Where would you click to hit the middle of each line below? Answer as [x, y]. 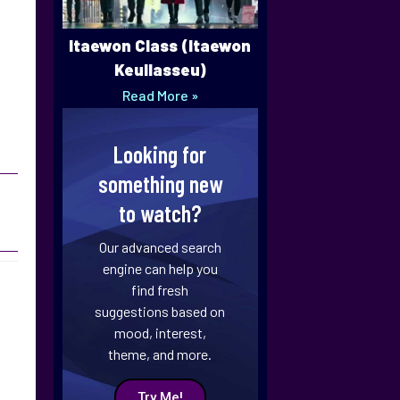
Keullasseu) [160, 70]
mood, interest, [160, 333]
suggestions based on [160, 312]
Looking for [160, 154]
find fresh [160, 290]
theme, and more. [160, 354]
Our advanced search [160, 247]
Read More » [160, 96]
